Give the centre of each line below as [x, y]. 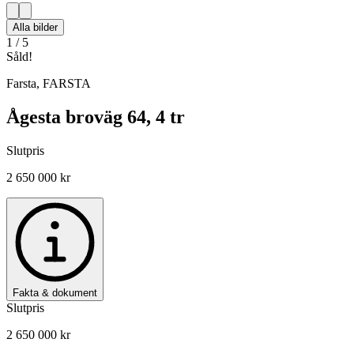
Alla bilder [35, 27]
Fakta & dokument [55, 292]
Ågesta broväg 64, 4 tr [96, 117]
